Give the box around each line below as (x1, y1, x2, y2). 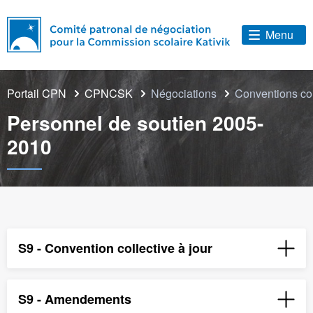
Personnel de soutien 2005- (7, 108, 263, 138)
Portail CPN (7, 85, 66, 102)
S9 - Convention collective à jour (18, 239, 212, 258)
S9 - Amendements (18, 290, 131, 309)
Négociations (151, 85, 219, 102)
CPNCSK (85, 85, 133, 102)
